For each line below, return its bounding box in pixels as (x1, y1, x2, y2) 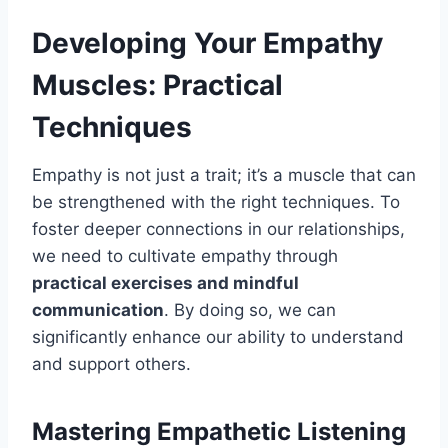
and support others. (32, 354, 191, 375)
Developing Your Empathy (32, 26, 383, 61)
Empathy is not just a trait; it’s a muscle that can (32, 165, 416, 186)
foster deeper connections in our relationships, (32, 219, 405, 240)
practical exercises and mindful (32, 273, 299, 294)
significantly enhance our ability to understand (32, 327, 404, 348)
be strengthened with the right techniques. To (32, 192, 400, 213)
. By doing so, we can (164, 300, 336, 321)
